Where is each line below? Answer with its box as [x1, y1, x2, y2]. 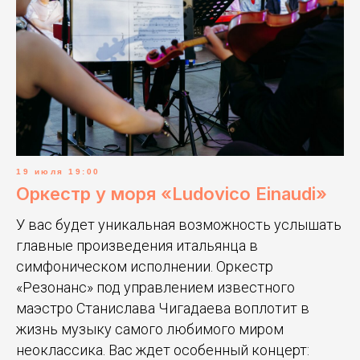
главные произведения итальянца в [16, 236, 258, 254]
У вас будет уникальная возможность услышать [16, 215, 342, 233]
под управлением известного [96, 278, 295, 296]
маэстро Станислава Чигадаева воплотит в [16, 299, 309, 317]
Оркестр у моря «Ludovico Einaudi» [16, 182, 327, 204]
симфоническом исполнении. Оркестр [16, 257, 273, 275]
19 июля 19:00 [16, 166, 100, 176]
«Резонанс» [16, 278, 93, 296]
